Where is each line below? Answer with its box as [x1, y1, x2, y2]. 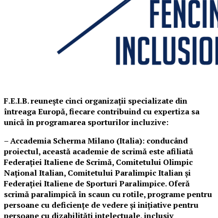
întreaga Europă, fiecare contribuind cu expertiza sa [4, 106, 200, 117]
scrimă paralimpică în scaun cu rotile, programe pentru [4, 189, 212, 200]
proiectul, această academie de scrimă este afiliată [4, 146, 193, 157]
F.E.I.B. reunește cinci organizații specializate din [4, 95, 187, 106]
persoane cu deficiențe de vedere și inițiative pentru [4, 200, 199, 210]
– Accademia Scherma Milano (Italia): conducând [4, 135, 188, 146]
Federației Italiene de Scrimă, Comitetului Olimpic [4, 157, 193, 167]
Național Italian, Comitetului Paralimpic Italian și [4, 167, 191, 178]
